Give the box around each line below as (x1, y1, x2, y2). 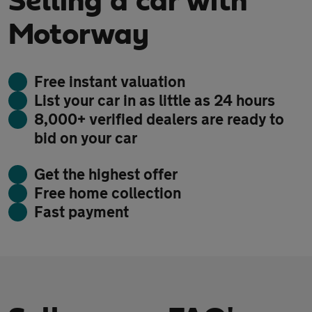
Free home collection (34, 184, 181, 202)
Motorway (8, 19, 149, 50)
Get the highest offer (34, 165, 178, 183)
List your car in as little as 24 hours (34, 91, 275, 109)
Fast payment (34, 203, 129, 221)
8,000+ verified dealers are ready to (34, 110, 284, 128)
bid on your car (34, 129, 137, 147)
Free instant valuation (34, 72, 185, 91)
